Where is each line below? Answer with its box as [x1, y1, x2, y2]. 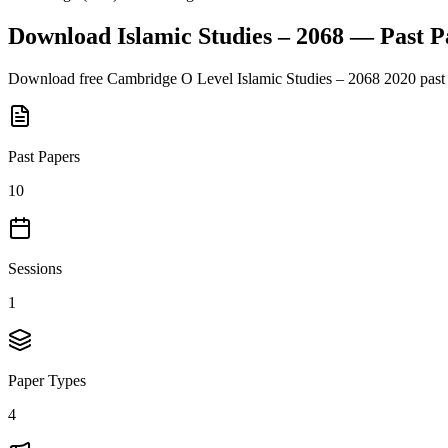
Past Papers [8, 147, 80, 165]
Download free [8, 69, 107, 87]
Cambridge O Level [107, 69, 233, 87]
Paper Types [8, 371, 86, 389]
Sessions [8, 259, 62, 277]
